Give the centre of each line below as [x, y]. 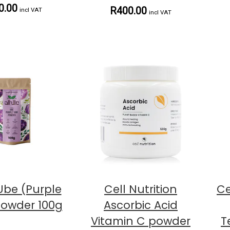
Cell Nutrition [141, 189]
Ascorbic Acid [141, 205]
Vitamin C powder [141, 221]
